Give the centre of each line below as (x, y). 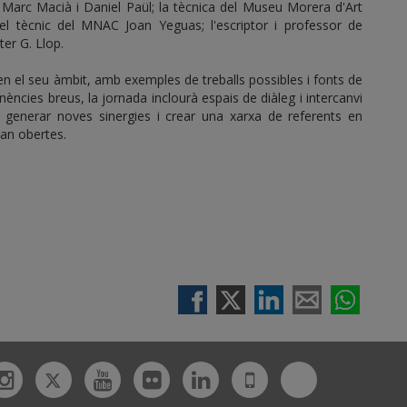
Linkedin (249, 379)
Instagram (57, 379)
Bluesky (345, 376)
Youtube (148, 379)
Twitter (95, 376)
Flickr (187, 379)
